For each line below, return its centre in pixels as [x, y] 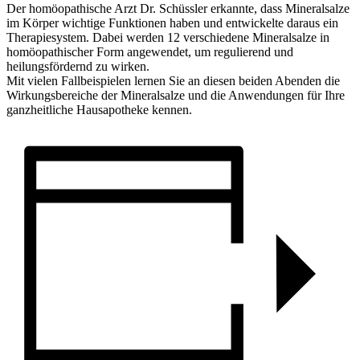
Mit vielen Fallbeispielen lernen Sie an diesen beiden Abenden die [173, 80]
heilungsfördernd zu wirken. [78, 66]
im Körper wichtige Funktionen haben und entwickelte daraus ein [172, 22]
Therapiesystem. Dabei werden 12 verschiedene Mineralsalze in [168, 37]
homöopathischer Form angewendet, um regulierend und [150, 51]
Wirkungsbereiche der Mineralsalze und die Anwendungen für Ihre [176, 95]
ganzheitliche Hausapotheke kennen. [99, 109]
